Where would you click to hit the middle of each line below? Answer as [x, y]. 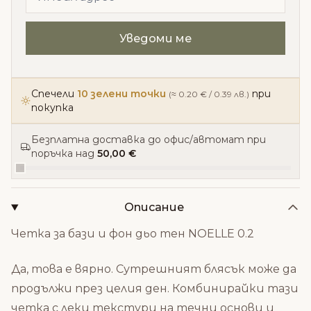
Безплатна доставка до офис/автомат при [149, 140]
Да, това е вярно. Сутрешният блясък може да [154, 269]
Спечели [54, 94]
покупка [52, 108]
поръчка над [64, 153]
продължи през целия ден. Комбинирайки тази [155, 288]
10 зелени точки [121, 94]
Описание [154, 207]
